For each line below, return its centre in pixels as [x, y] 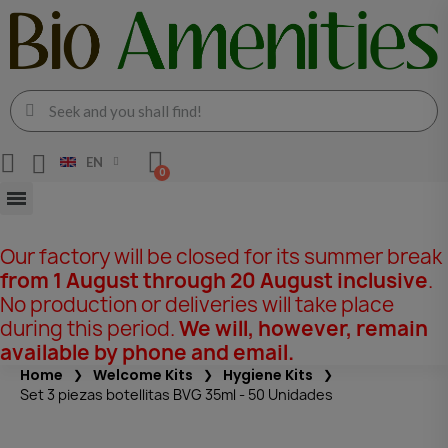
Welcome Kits [143, 374]
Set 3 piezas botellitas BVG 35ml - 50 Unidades [176, 394]
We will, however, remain [303, 328]
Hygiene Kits [268, 374]
